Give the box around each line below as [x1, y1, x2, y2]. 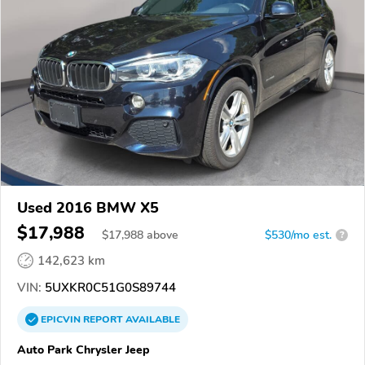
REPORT [83, 312, 123, 326]
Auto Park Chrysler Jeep [17, 341, 150, 358]
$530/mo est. [265, 226, 332, 243]
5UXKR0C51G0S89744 [42, 279, 176, 296]
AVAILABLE [123, 312, 180, 326]
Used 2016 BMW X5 [17, 197, 159, 218]
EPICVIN [41, 312, 83, 326]
